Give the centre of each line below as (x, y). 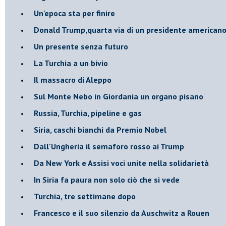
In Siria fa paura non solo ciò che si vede (107, 179)
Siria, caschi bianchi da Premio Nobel (100, 129)
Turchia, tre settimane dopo (85, 196)
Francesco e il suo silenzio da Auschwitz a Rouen (122, 213)
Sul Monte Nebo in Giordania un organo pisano (119, 96)
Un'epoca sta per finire (74, 13)
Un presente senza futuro (81, 46)
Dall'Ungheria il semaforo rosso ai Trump (109, 146)
